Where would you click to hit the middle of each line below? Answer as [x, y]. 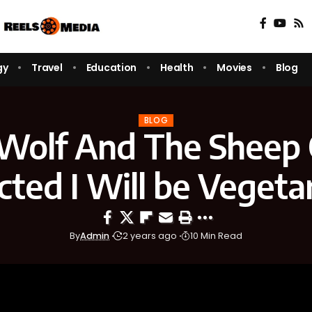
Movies [234, 67]
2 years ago [150, 236]
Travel [47, 67]
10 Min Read [216, 236]
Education [111, 67]
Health [177, 67]
